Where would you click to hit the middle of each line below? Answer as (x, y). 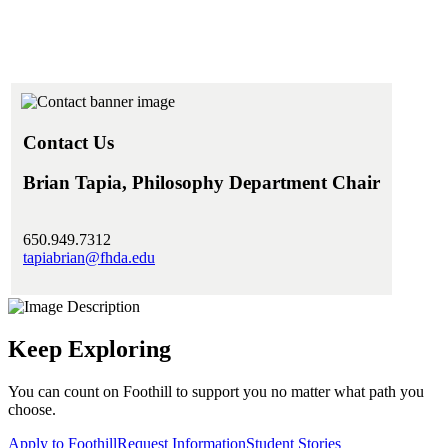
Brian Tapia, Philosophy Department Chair (201, 183)
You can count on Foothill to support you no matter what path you (216, 391)
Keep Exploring (89, 348)
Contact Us (68, 142)
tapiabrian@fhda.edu (89, 257)
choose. (32, 409)
